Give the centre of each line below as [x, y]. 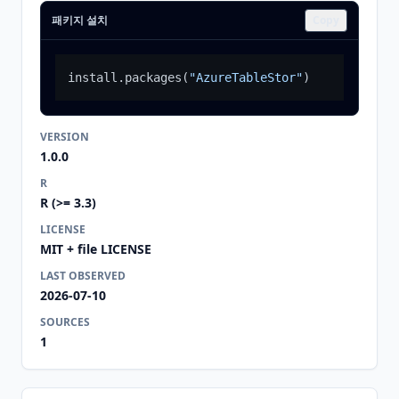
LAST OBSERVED [83, 276]
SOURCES [65, 322]
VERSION [65, 137]
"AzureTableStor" [246, 77]
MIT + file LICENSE [96, 249]
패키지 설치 [80, 20]
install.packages [125, 77]
